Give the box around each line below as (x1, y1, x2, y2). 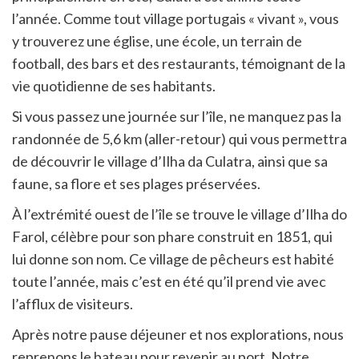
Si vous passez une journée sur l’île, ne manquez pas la (12, 107, 341, 125)
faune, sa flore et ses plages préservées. (12, 174, 260, 192)
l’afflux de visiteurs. (12, 294, 133, 313)
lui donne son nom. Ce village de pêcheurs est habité (12, 249, 334, 268)
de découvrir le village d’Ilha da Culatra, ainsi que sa (12, 151, 328, 170)
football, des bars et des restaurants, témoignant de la (12, 54, 345, 72)
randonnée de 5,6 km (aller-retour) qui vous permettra (12, 129, 347, 147)
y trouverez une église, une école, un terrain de (12, 31, 302, 50)
